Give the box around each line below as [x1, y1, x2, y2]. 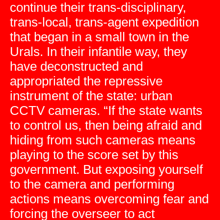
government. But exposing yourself [10, 162, 203, 177]
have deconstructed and [10, 59, 143, 74]
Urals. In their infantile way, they [10, 44, 187, 59]
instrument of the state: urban [10, 88, 172, 103]
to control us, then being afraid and [10, 118, 202, 133]
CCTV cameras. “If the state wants [10, 103, 202, 118]
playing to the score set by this [10, 147, 178, 162]
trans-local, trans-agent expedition [10, 15, 199, 29]
